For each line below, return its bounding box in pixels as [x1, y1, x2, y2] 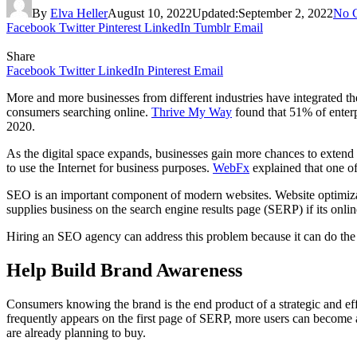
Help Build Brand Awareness [6, 259, 242, 280]
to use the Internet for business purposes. [6, 160, 213, 175]
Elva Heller [50, 6, 108, 20]
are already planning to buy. [6, 325, 146, 339]
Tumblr [194, 20, 230, 34]
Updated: [192, 6, 238, 20]
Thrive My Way [151, 104, 232, 119]
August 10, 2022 [108, 6, 192, 20]
